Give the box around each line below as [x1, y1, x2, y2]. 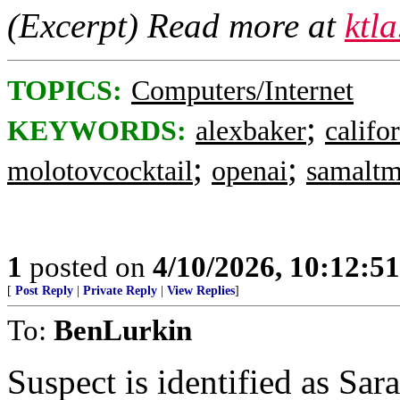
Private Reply [83, 284, 157, 297]
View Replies [167, 284, 235, 297]
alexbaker [196, 115, 306, 146]
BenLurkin [54, 313, 192, 346]
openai [212, 155, 287, 187]
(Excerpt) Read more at [7, 6, 345, 45]
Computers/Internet [131, 75, 354, 106]
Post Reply [15, 284, 73, 297]
